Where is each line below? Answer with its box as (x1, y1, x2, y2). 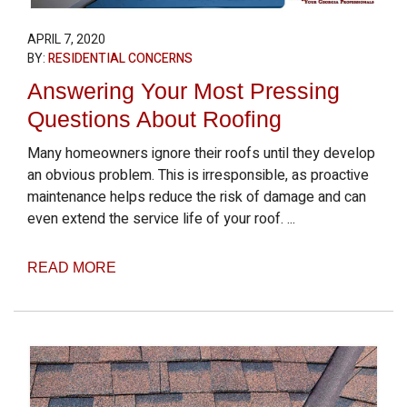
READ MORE (27, 260, 116, 275)
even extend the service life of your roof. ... (27, 208, 295, 230)
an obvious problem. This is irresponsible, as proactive (27, 164, 369, 186)
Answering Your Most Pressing (27, 78, 340, 104)
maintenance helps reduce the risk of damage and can (27, 186, 366, 208)
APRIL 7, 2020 (27, 30, 105, 49)
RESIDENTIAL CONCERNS (48, 49, 193, 68)
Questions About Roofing (27, 106, 282, 132)
